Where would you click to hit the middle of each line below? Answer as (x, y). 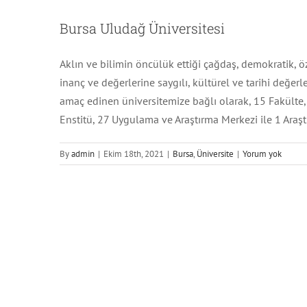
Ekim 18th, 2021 (134, 154)
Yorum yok (262, 154)
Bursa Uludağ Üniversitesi (142, 28)
